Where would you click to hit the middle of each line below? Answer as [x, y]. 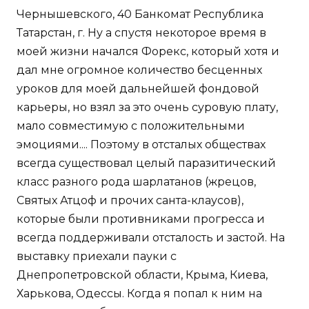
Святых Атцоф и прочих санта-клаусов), [130, 201]
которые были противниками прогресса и [141, 219]
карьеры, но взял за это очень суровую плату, [147, 108]
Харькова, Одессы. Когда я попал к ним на [139, 294]
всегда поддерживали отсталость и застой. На [151, 238]
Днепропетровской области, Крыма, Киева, [142, 275]
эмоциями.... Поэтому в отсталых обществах [141, 145]
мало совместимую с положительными [131, 126]
